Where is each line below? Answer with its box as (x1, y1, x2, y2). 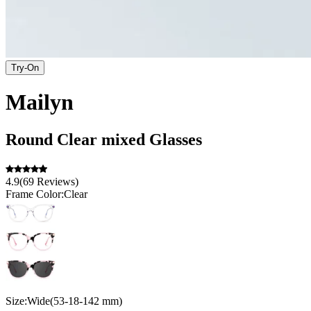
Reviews (37, 175, 75, 187)
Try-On (11, 62, 39, 73)
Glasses (149, 130, 202, 149)
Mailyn (6, 90, 74, 115)
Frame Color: (6, 187, 64, 200)
